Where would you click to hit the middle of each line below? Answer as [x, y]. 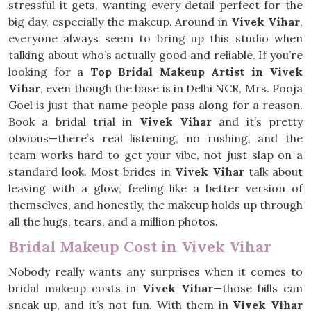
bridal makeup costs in [75, 288]
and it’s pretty [258, 121]
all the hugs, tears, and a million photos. [113, 221]
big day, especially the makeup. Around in [120, 22]
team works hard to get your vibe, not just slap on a [155, 155]
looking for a [49, 72]
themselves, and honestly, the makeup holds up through [155, 205]
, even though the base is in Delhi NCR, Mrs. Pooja [171, 88]
